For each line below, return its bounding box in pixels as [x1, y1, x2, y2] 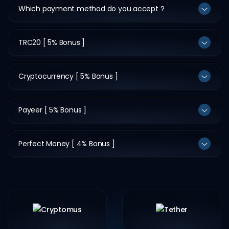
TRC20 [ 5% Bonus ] [18, 37, 85, 48]
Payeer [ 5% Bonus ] [18, 104, 87, 115]
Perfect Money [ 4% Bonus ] [18, 138, 115, 149]
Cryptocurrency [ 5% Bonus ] [18, 71, 118, 81]
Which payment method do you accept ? [18, 3, 165, 14]
